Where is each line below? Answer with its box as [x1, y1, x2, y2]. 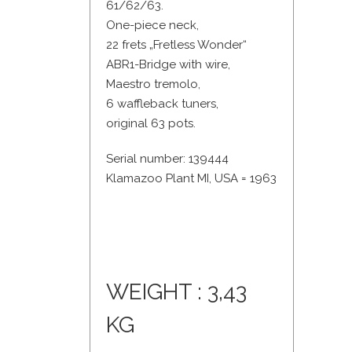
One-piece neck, [106, 18, 199, 33]
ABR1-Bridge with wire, [106, 57, 230, 72]
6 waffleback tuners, [106, 97, 218, 112]
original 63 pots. [106, 116, 196, 131]
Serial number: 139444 [106, 152, 229, 167]
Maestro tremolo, [106, 77, 200, 92]
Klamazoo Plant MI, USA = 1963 [106, 171, 277, 186]
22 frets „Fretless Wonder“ [106, 38, 247, 53]
